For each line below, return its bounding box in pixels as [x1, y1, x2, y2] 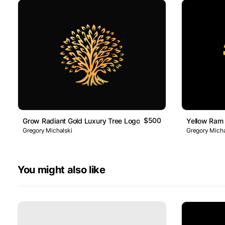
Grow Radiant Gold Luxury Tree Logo [23, 117, 140, 126]
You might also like [18, 164, 105, 176]
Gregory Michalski [23, 127, 72, 135]
